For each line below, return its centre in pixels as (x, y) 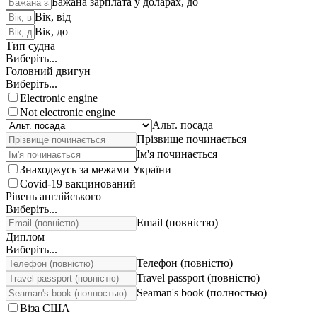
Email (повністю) (177, 223)
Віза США (45, 308)
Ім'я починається (177, 154)
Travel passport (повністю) (198, 278)
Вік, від (53, 17)
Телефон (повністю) (185, 263)
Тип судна (30, 46)
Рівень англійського (53, 196)
